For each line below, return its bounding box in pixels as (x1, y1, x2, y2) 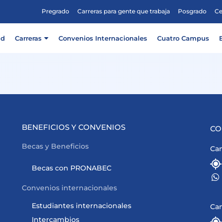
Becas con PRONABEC (31, 164, 111, 172)
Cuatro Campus (157, 34, 209, 42)
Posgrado (178, 7, 207, 15)
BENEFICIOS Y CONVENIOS (21, 122, 125, 132)
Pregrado (42, 7, 69, 15)
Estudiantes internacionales (31, 201, 131, 210)
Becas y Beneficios (21, 142, 89, 151)
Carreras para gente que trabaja (77, 7, 170, 15)
